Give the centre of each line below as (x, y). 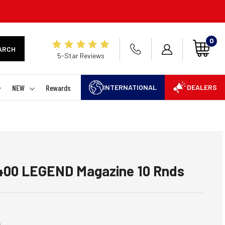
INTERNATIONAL (130, 87)
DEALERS (202, 87)
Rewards (58, 87)
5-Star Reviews (81, 55)
